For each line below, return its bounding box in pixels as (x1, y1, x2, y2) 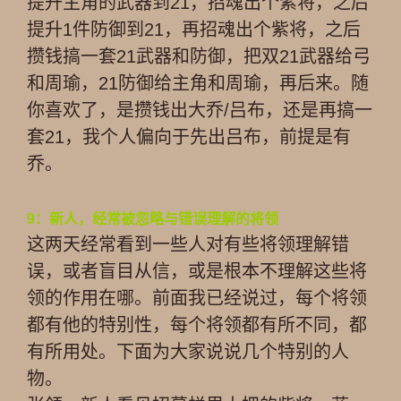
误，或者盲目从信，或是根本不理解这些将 (27, 261, 367, 281)
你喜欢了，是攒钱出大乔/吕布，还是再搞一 (27, 100, 372, 120)
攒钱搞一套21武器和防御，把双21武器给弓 (27, 47, 371, 66)
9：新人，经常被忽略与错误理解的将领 (27, 211, 278, 226)
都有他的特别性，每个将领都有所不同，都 (27, 315, 367, 335)
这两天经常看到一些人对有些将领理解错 (27, 235, 349, 254)
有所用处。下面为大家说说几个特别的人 (27, 342, 349, 362)
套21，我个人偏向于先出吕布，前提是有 (27, 127, 351, 147)
